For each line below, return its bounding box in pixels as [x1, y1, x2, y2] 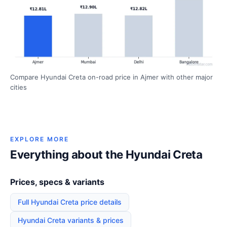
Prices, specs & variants [10, 176, 104, 187]
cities [10, 83, 27, 91]
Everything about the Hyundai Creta [10, 147, 203, 161]
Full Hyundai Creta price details [18, 197, 122, 206]
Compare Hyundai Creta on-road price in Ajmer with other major [10, 72, 213, 81]
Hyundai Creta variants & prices [18, 215, 124, 224]
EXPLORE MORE [10, 135, 69, 143]
